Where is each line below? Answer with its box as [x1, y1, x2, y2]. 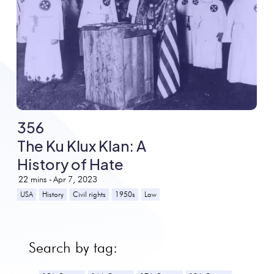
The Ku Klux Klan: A [17, 136, 147, 155]
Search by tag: [28, 238, 117, 256]
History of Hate [17, 154, 124, 173]
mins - [31, 174, 53, 184]
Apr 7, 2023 [53, 174, 98, 184]
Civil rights [73, 189, 106, 199]
